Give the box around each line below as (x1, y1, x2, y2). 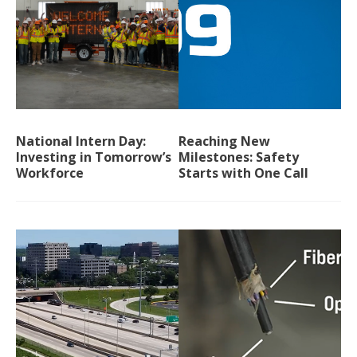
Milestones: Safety (178, 148, 299, 166)
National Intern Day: (16, 132, 146, 150)
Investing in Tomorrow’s (16, 148, 171, 166)
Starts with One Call (178, 164, 308, 182)
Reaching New (178, 132, 270, 150)
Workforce (16, 164, 84, 182)
